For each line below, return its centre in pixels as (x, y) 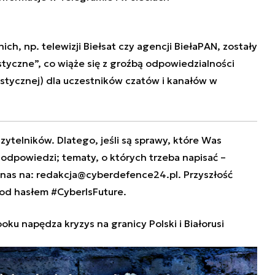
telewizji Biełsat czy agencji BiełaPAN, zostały (149, 46)
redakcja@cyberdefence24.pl (107, 175)
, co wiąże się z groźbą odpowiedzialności (136, 64)
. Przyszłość (205, 175)
